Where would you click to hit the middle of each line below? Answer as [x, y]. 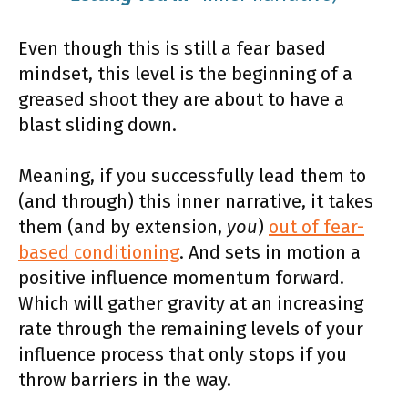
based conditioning [99, 252]
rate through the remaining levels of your [191, 328]
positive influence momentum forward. [181, 277]
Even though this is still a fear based [172, 48]
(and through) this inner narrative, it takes [196, 201]
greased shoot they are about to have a [181, 99]
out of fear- [316, 226]
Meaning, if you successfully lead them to [192, 175]
